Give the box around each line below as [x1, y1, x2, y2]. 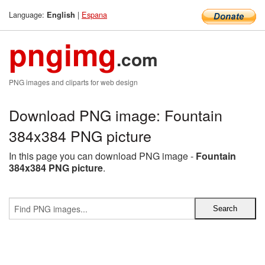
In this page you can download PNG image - [9, 149, 196, 163]
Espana [82, 9, 107, 20]
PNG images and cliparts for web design [9, 77, 138, 87]
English [47, 9, 75, 20]
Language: [9, 9, 47, 20]
